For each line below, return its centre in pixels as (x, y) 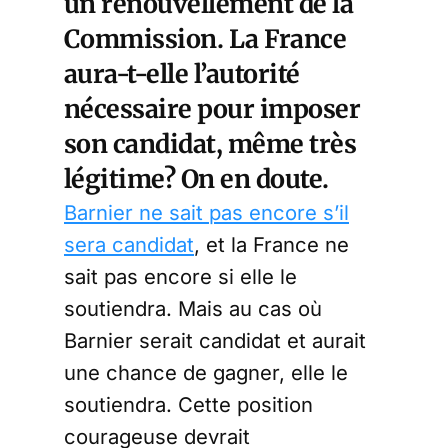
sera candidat (129, 244)
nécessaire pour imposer (212, 109)
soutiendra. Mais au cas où (193, 308)
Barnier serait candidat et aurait (215, 340)
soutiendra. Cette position (188, 404)
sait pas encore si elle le (180, 276)
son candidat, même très (210, 144)
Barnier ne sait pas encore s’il (206, 212)
